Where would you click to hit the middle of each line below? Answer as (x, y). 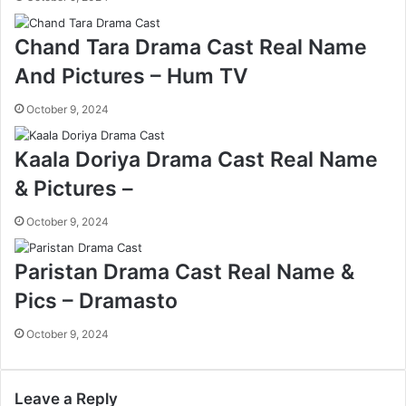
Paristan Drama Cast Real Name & (184, 272)
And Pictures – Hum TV (131, 77)
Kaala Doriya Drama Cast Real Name (196, 160)
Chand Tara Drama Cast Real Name (191, 48)
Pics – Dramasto (96, 301)
